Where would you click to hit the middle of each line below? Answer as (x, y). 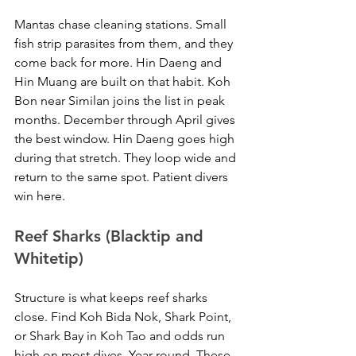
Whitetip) (49, 259)
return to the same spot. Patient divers (123, 177)
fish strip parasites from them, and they (125, 44)
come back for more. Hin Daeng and (120, 63)
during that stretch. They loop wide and (127, 158)
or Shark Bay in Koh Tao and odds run (121, 336)
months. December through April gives (126, 120)
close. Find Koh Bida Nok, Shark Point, (124, 317)
